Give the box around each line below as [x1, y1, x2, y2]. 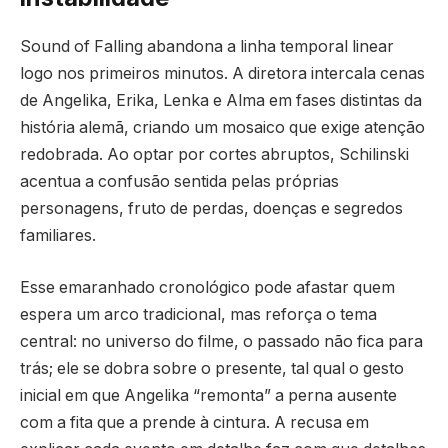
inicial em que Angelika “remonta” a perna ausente [20, 385, 397, 405]
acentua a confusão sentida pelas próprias [20, 172, 339, 192]
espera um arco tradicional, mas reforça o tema [20, 304, 377, 324]
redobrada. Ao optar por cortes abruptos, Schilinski [20, 145, 409, 165]
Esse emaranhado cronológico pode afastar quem [20, 277, 395, 297]
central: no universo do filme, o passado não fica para [20, 331, 423, 351]
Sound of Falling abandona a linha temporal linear [20, 37, 394, 57]
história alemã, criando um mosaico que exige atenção [20, 118, 425, 138]
